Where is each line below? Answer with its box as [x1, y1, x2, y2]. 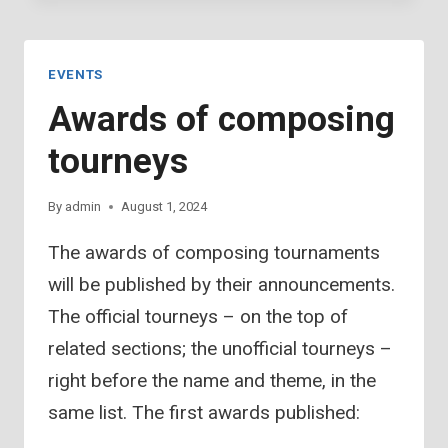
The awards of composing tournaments [48, 241, 380, 265]
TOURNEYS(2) [140, 20, 252, 39]
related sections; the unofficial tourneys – [48, 337, 392, 361]
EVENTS [48, 66, 103, 82]
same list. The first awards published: [48, 401, 360, 425]
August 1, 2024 [121, 199, 208, 215]
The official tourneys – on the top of [48, 305, 348, 329]
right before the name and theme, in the [48, 369, 376, 393]
